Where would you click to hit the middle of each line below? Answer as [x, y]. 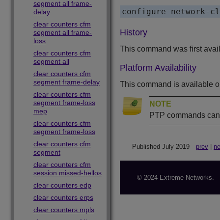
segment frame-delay [67, 82]
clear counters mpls [64, 210]
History [134, 33]
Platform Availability [158, 68]
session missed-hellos [68, 173]
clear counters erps [63, 197]
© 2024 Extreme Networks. [176, 178]
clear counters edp [62, 185]
